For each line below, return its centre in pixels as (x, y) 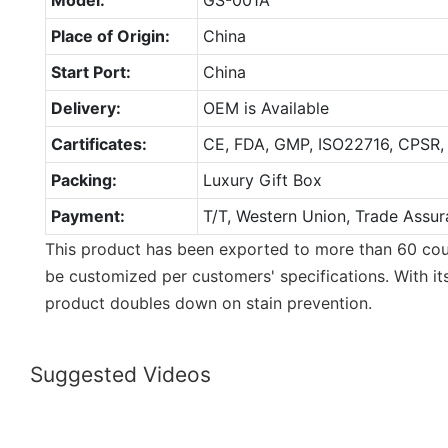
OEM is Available (268, 107)
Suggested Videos (120, 375)
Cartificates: (98, 143)
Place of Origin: (110, 35)
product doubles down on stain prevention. (208, 302)
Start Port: (90, 71)
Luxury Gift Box (262, 179)
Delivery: (85, 107)
